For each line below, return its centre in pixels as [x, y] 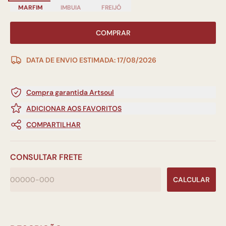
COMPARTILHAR [53, 125]
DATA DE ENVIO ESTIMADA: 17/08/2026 [91, 60]
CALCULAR [191, 180]
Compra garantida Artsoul [70, 92]
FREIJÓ [111, 8]
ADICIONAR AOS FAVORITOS [74, 108]
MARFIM [30, 8]
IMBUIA [71, 8]
